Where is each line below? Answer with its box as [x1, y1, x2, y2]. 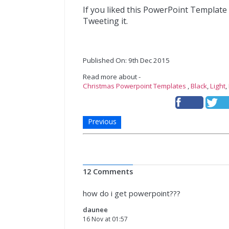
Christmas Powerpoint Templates [83, 81, 186, 90]
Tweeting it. [83, 15, 128, 27]
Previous [87, 116, 117, 126]
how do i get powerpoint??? [83, 188, 180, 198]
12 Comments [83, 166, 133, 176]
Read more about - [83, 72, 141, 81]
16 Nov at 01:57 [83, 214, 128, 223]
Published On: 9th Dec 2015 [83, 56, 170, 65]
